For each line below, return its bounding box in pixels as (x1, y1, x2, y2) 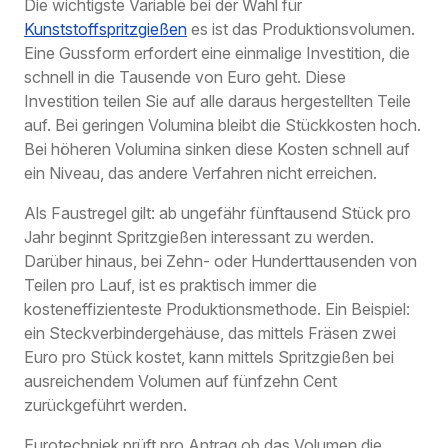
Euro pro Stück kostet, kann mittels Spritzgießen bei (24, 347, 394, 368)
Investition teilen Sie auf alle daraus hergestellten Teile (24, 91, 411, 112)
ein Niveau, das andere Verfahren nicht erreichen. (24, 163, 377, 184)
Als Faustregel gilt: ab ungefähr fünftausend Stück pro (24, 203, 411, 224)
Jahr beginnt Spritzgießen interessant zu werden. (24, 227, 374, 248)
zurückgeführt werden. (24, 395, 187, 416)
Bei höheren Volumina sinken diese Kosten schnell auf (24, 139, 410, 160)
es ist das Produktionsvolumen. (187, 19, 415, 40)
